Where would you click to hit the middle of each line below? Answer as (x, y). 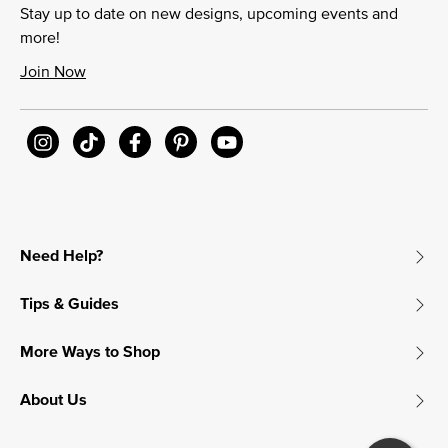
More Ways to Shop (90, 352)
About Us (53, 400)
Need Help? (61, 256)
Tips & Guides (69, 304)
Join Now (53, 71)
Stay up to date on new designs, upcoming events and (209, 13)
